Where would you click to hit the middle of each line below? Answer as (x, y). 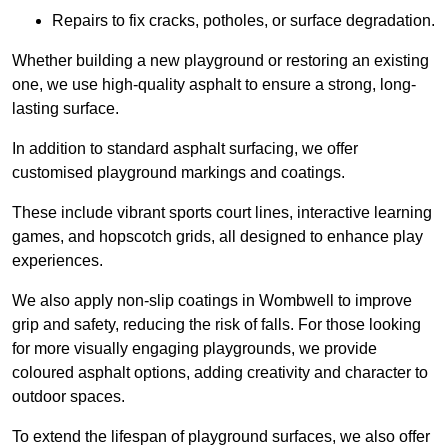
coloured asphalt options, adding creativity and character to (220, 373)
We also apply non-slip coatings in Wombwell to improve (212, 301)
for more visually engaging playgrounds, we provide (194, 349)
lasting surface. (65, 109)
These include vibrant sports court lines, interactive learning (222, 213)
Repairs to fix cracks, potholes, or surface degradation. (243, 21)
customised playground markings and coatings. (178, 173)
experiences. (57, 261)
